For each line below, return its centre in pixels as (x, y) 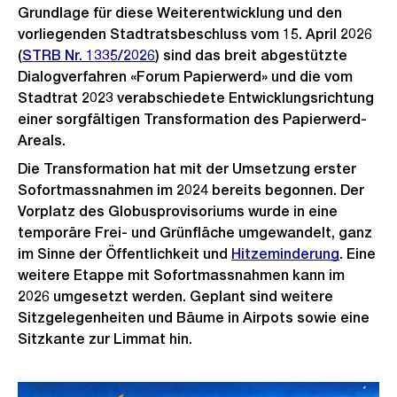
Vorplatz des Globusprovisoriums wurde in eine (178, 211)
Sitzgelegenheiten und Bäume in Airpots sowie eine (194, 318)
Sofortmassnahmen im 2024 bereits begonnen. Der (191, 190)
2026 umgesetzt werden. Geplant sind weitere (175, 296)
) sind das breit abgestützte (251, 55)
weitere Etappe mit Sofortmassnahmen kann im (181, 275)
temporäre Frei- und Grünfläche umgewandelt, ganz (195, 233)
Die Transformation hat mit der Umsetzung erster (187, 169)
